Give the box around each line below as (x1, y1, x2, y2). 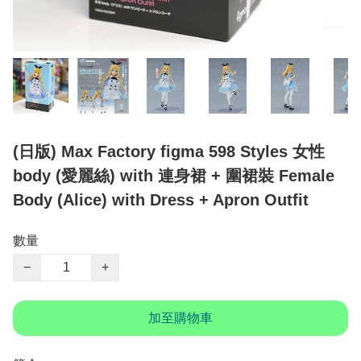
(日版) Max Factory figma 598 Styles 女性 (13, 143, 325, 161)
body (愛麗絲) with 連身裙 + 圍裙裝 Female (13, 167, 334, 185)
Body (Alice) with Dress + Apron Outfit (13, 191, 309, 210)
